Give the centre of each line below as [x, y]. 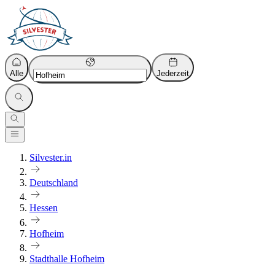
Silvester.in [51, 157]
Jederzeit [173, 73]
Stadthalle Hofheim [67, 258]
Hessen [44, 208]
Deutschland [54, 183]
